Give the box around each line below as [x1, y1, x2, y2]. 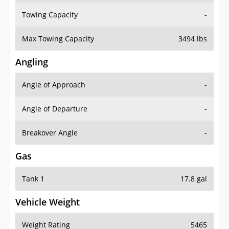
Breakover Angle [22, 128, 78, 138]
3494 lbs [178, 34, 207, 44]
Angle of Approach [22, 80, 85, 90]
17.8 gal [180, 174, 207, 184]
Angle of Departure [22, 104, 87, 114]
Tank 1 [22, 174, 44, 184]
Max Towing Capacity [22, 34, 94, 44]
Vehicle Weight [15, 196, 80, 209]
